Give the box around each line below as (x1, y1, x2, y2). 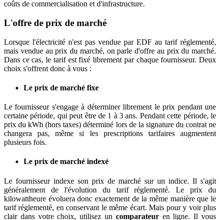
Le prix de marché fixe (24, 83, 99, 92)
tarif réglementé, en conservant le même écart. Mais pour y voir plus (4, 203, 216, 212)
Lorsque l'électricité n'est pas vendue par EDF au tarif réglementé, (4, 37, 216, 46)
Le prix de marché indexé (24, 157, 109, 166)
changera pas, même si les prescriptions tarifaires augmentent (4, 129, 216, 138)
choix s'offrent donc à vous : (4, 64, 91, 73)
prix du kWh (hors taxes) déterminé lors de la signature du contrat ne (4, 120, 216, 129)
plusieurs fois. (4, 138, 47, 147)
